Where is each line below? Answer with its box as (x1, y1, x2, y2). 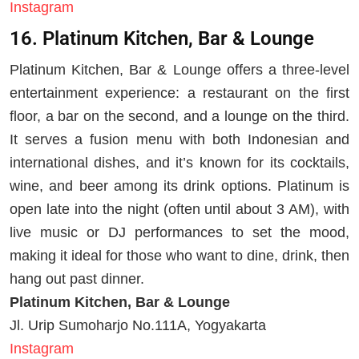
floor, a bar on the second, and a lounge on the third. (10, 107, 349, 124)
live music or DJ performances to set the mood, (10, 224, 349, 240)
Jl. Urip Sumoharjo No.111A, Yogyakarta (10, 317, 266, 333)
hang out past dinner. (10, 270, 144, 287)
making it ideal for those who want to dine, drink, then (10, 247, 349, 264)
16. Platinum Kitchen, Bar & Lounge (10, 27, 314, 50)
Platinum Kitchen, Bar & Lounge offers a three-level (10, 61, 349, 78)
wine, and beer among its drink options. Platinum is (10, 177, 349, 194)
